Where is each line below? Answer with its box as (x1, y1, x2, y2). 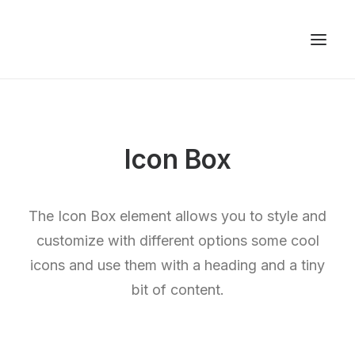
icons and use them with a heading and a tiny (30, 257, 325, 273)
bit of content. (131, 281, 224, 298)
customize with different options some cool (36, 232, 319, 249)
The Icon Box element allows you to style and (29, 208, 326, 224)
